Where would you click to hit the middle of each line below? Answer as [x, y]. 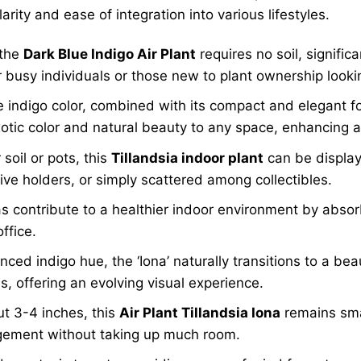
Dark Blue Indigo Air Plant [110, 54]
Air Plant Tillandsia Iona [200, 313]
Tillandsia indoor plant [188, 158]
